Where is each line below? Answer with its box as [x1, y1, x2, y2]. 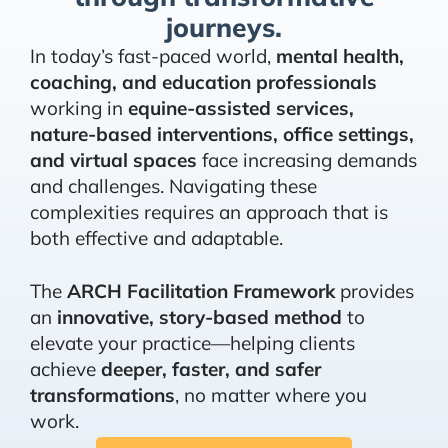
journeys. [166, 9, 282, 44]
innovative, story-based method [57, 304, 342, 329]
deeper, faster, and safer [101, 356, 321, 381]
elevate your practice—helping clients [30, 330, 355, 355]
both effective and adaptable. [30, 225, 283, 250]
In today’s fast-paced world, [30, 43, 276, 68]
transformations [30, 382, 175, 407]
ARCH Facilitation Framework [67, 278, 335, 303]
